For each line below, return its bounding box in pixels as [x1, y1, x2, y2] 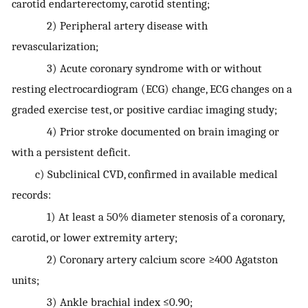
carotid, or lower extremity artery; [12, 230, 177, 245]
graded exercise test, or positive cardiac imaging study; [12, 102, 277, 117]
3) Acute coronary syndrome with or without [12, 61, 262, 76]
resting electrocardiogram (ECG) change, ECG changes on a [12, 82, 292, 96]
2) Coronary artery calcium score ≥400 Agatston [12, 252, 278, 267]
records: [12, 188, 51, 202]
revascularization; [12, 39, 98, 54]
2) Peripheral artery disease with [12, 19, 208, 33]
